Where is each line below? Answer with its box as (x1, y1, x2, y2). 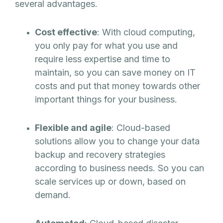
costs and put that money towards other (35, 80, 200, 91)
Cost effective (35, 26, 97, 37)
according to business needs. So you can (35, 162, 204, 173)
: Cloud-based (111, 122, 170, 133)
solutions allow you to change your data (35, 135, 200, 146)
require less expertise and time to (35, 53, 170, 64)
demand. (35, 189, 73, 200)
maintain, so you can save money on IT (35, 67, 196, 78)
